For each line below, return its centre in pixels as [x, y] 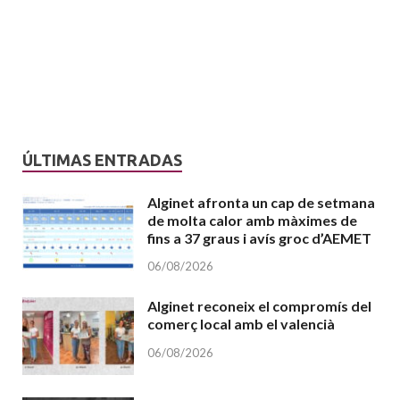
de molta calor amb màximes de [252, 220]
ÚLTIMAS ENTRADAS [102, 159]
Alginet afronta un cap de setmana [261, 202]
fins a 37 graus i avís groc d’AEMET [259, 237]
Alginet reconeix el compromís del [259, 306]
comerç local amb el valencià [241, 324]
